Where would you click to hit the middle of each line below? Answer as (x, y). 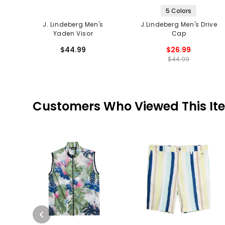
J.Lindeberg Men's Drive (179, 24)
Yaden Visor (73, 33)
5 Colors (179, 11)
